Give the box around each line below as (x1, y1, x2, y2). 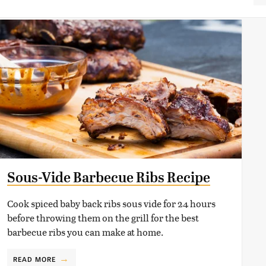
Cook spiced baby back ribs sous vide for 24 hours (7, 196, 216, 210)
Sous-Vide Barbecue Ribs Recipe (7, 169, 210, 186)
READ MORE (12, 254, 56, 264)
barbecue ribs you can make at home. (7, 224, 163, 239)
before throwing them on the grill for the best (7, 210, 199, 224)
